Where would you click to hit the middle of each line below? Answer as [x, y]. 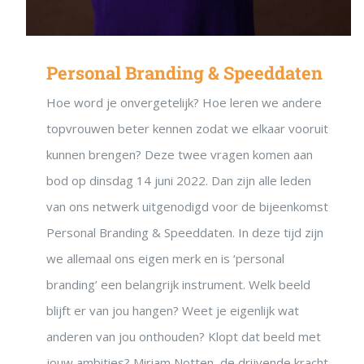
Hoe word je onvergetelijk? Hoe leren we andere [184, 103]
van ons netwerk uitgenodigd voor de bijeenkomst [187, 207]
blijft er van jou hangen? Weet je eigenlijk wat [173, 311]
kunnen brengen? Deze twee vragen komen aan [180, 155]
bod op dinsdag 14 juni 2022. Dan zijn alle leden [179, 181]
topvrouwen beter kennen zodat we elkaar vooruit [187, 129]
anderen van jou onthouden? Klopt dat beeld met [184, 337]
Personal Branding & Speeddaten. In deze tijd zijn [185, 233]
